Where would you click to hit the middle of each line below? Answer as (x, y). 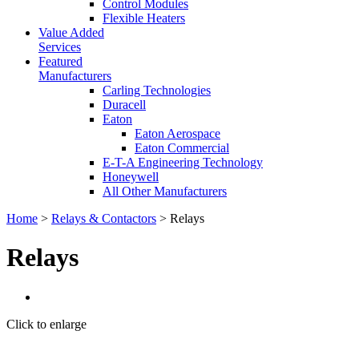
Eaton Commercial (182, 148)
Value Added (71, 32)
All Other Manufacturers (165, 191)
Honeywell (131, 177)
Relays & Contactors (104, 218)
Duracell (124, 105)
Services (60, 47)
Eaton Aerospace (177, 133)
